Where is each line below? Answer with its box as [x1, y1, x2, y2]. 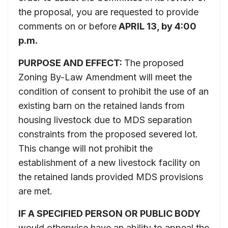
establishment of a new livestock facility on [18, 157, 200, 168]
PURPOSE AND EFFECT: [18, 57, 124, 68]
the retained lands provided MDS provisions [18, 171, 203, 182]
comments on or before [18, 20, 117, 32]
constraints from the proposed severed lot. [18, 128, 201, 139]
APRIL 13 [117, 20, 157, 32]
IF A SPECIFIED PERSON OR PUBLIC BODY [18, 208, 201, 219]
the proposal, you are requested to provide [18, 6, 198, 17]
